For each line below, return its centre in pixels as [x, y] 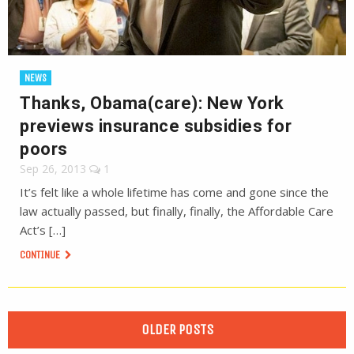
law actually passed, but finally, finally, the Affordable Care [177, 211]
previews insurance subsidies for [156, 126]
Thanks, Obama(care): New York [152, 103]
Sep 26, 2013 [53, 169]
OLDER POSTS [177, 330]
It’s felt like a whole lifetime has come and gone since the [174, 192]
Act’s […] [43, 230]
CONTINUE [41, 255]
